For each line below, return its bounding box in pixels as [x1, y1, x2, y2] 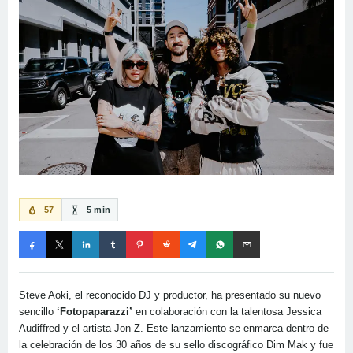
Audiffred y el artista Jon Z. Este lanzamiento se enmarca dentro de [19, 322, 329, 335]
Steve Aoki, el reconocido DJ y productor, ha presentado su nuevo [19, 289, 321, 302]
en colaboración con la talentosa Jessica [132, 306, 321, 318]
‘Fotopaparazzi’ [57, 306, 132, 318]
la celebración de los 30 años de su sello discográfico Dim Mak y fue [19, 339, 333, 351]
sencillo [19, 306, 57, 318]
